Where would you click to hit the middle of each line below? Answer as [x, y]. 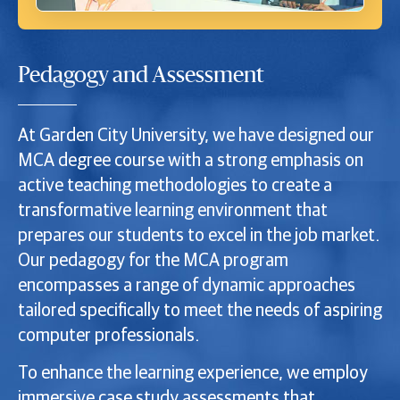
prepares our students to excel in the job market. [199, 235]
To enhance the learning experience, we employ [193, 374]
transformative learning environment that [173, 210]
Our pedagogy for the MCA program [153, 260]
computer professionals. [108, 335]
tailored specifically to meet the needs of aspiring [200, 310]
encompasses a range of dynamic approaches [187, 285]
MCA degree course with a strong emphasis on [191, 160]
